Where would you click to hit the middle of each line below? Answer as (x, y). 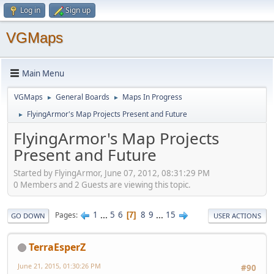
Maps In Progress (152, 97)
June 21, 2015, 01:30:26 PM (59, 265)
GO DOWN (28, 215)
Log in (30, 10)
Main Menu (43, 73)
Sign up (78, 10)
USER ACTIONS (237, 215)
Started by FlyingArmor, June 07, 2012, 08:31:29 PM (112, 173)
